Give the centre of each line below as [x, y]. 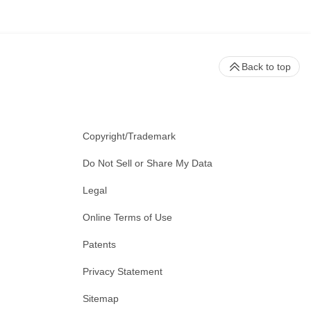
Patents [99, 244]
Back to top [266, 66]
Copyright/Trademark [129, 136]
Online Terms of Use [127, 217]
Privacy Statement [123, 271]
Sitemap [101, 298]
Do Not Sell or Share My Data [148, 163]
